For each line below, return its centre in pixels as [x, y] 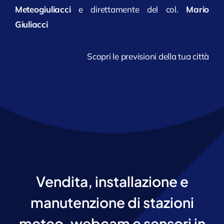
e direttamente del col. [128, 9]
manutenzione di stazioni [112, 202]
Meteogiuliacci [43, 9]
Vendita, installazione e [112, 181]
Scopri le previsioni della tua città [148, 56]
